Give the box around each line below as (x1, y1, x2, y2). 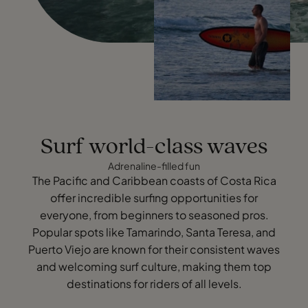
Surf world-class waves (41, 135, 267, 159)
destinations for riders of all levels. (66, 276, 242, 291)
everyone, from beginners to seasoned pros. (39, 207, 269, 222)
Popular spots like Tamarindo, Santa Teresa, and (32, 224, 276, 239)
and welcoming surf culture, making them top (36, 258, 272, 274)
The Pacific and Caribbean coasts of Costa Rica (32, 173, 276, 188)
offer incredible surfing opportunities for (50, 190, 258, 205)
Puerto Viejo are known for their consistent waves (28, 241, 280, 256)
